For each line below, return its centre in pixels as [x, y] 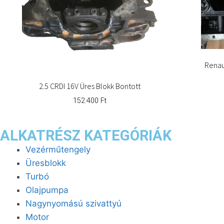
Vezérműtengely [58, 149]
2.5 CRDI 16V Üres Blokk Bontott [89, 86]
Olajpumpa [47, 190]
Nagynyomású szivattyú [73, 203]
